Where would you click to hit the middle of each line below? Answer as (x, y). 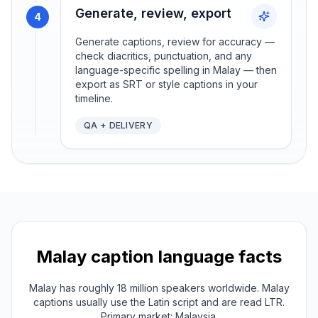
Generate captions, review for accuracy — (175, 42)
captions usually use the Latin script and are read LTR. (159, 302)
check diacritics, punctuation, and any (164, 56)
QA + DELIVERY (118, 126)
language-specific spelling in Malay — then (176, 70)
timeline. (94, 99)
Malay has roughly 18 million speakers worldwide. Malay (159, 288)
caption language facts (184, 257)
